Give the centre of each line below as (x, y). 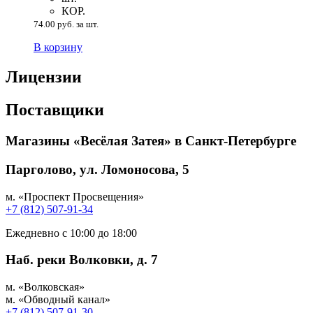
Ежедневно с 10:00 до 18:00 (71, 233)
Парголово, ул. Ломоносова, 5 (97, 169)
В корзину (58, 48)
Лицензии (44, 77)
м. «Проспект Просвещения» (75, 196)
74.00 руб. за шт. (66, 24)
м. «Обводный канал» (58, 300)
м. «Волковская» (45, 287)
